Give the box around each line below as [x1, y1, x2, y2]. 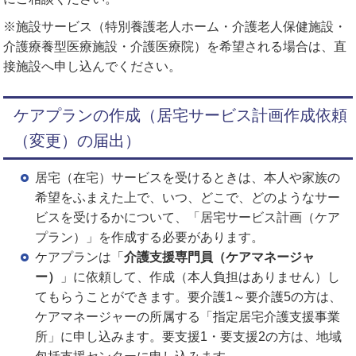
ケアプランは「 [35, 250, 125, 264]
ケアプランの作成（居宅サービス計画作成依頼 [14, 106, 348, 124]
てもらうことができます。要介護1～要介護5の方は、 [35, 289, 342, 304]
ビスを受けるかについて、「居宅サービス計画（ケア [35, 210, 341, 224]
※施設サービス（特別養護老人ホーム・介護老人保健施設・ [3, 19, 347, 33]
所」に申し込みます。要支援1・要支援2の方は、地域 [35, 329, 342, 343]
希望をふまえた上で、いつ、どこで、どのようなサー [35, 190, 341, 204]
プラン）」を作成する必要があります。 [35, 230, 265, 244]
